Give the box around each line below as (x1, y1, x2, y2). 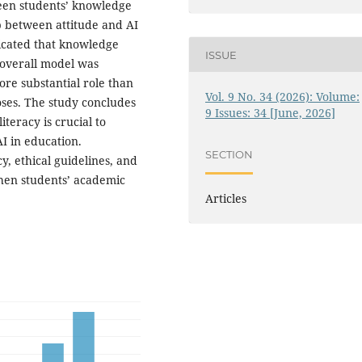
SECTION (205, 148, 254, 162)
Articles (205, 190, 247, 206)
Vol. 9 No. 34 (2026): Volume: (205, 88, 360, 104)
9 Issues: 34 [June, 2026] (205, 104, 336, 120)
